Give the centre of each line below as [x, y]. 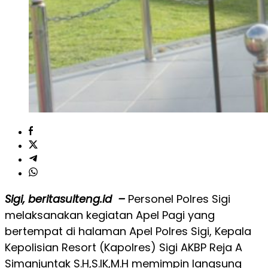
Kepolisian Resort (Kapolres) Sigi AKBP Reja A [124, 247]
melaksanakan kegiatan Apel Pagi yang [110, 215]
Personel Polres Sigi [179, 199]
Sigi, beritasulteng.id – [65, 199]
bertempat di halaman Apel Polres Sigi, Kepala [128, 231]
